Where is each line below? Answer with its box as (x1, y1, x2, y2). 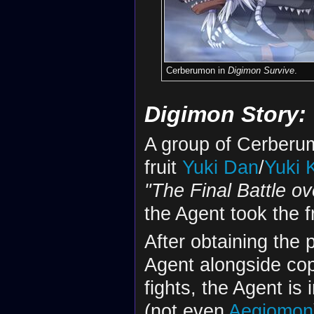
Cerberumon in (165, 64, 228, 76)
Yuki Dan (182, 156, 259, 178)
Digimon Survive (227, 64, 294, 76)
